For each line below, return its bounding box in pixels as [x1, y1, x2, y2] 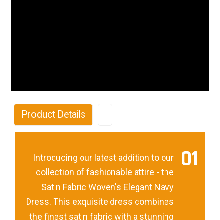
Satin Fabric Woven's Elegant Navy [41, 181, 174, 192]
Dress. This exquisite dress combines [26, 196, 174, 207]
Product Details [21, 109, 85, 120]
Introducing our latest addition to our [33, 152, 174, 163]
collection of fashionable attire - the [36, 166, 174, 177]
